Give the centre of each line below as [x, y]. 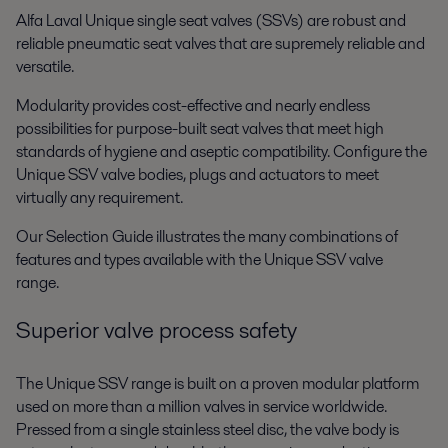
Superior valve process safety [156, 330]
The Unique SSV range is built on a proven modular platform [217, 384]
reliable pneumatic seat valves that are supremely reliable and [220, 43]
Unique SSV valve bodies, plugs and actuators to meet [197, 174]
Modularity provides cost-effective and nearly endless [193, 105]
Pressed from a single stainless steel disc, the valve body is [207, 430]
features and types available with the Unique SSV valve [199, 259]
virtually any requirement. [101, 197]
